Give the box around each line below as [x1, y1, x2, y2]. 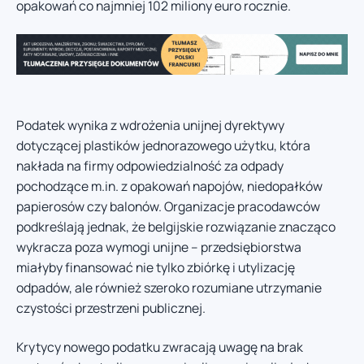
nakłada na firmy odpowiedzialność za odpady [16, 157, 284, 175]
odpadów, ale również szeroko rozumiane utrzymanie [16, 279, 322, 297]
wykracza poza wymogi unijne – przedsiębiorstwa [16, 238, 301, 257]
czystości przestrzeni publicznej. [16, 299, 206, 318]
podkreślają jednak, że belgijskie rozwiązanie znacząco [16, 218, 336, 236]
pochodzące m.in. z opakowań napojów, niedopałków [16, 177, 323, 196]
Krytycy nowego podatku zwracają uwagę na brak [16, 337, 303, 356]
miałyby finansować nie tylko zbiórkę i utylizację [16, 258, 295, 277]
